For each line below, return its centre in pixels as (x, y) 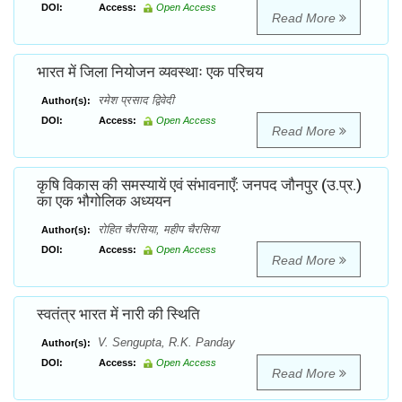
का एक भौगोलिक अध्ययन (104, 201)
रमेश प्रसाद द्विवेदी (134, 100)
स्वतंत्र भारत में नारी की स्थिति (118, 315)
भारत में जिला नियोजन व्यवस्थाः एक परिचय (150, 72)
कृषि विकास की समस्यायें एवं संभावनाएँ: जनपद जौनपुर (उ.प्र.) (199, 185)
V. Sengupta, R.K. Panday (165, 343)
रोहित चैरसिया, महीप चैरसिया (157, 230)
